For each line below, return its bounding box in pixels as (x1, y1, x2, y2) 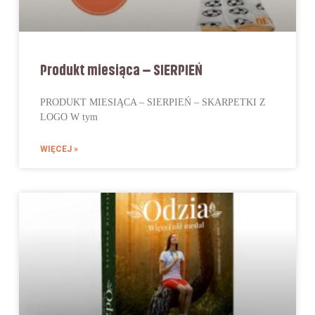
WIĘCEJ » (39, 144, 78, 155)
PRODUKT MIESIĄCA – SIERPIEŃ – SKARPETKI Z (39, 97, 266, 108)
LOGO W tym (39, 112, 98, 123)
